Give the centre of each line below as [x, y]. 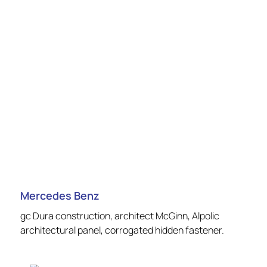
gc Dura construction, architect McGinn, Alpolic [120, 215]
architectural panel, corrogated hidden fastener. [122, 230]
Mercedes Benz [60, 195]
